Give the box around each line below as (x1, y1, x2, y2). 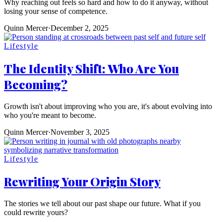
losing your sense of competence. (4, 7, 108, 16)
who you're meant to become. (4, 111, 96, 120)
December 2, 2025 (51, 24, 109, 33)
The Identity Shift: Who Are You (4, 60, 179, 77)
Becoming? (4, 76, 67, 93)
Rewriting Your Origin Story (4, 173, 161, 189)
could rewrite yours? (4, 208, 68, 217)
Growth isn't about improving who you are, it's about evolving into (4, 102, 212, 111)
